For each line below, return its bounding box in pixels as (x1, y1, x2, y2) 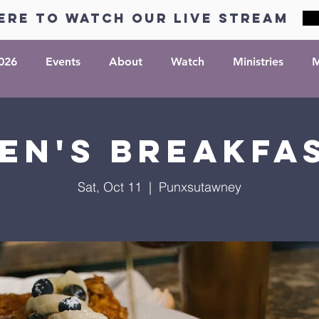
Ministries (233, 55, 283, 68)
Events (46, 55, 80, 68)
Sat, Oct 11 (78, 179, 142, 195)
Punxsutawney (159, 179, 241, 195)
